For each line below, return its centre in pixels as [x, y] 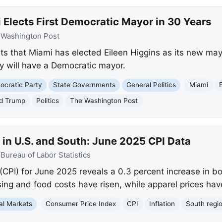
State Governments [84, 85]
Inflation [162, 204]
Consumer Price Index [81, 204]
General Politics [151, 85]
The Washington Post [104, 100]
